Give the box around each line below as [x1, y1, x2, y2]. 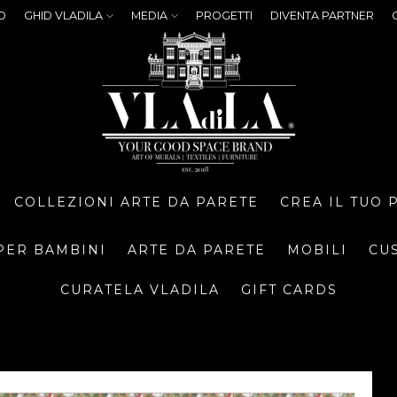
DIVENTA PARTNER [270, 9, 374, 22]
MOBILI [287, 242, 347, 258]
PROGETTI [196, 9, 253, 22]
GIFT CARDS [240, 282, 338, 298]
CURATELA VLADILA [59, 282, 220, 298]
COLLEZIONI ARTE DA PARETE [14, 193, 259, 210]
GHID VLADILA [24, 9, 103, 22]
